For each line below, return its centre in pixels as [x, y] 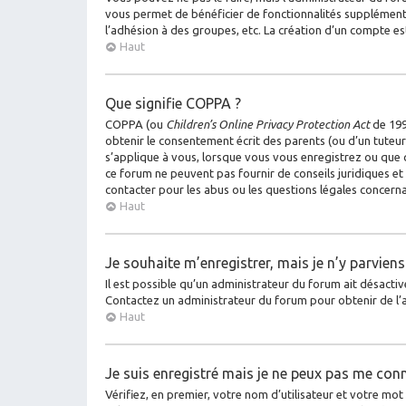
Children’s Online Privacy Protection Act [268, 124]
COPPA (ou [135, 124]
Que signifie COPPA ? [173, 103]
